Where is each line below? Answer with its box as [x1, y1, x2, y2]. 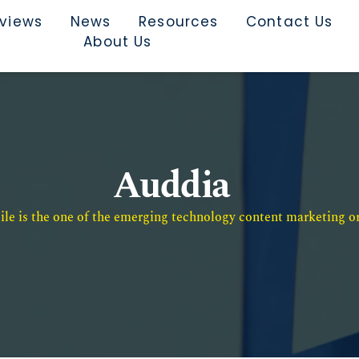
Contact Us [246, 12, 333, 31]
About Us [83, 32, 152, 51]
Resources [139, 12, 219, 31]
